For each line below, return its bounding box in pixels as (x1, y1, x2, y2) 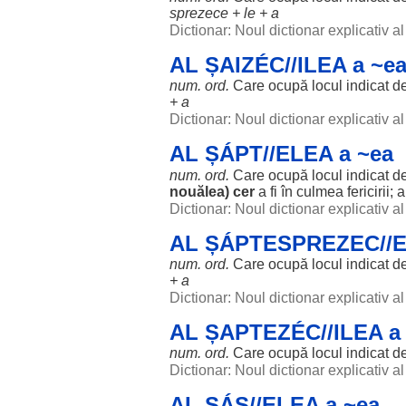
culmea (296, 184, 343, 199)
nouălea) (169, 184, 233, 199)
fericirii (347, 184, 390, 199)
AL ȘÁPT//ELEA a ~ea (169, 141, 393, 166)
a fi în (255, 184, 296, 199)
